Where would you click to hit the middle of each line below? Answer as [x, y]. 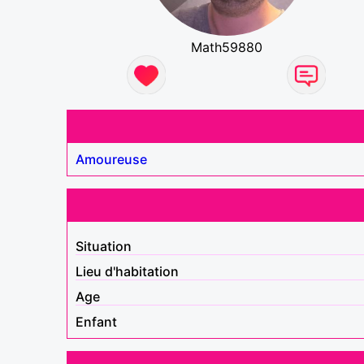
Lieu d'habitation [127, 271]
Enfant [96, 321]
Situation [104, 246]
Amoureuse [111, 159]
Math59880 [226, 47]
